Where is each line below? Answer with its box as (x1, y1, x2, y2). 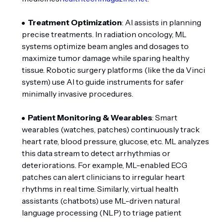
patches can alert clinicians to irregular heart (22, 172, 185, 182)
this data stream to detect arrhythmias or (22, 148, 170, 158)
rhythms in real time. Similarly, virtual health (22, 184, 178, 194)
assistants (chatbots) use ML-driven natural (22, 196, 180, 206)
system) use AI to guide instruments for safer (22, 77, 184, 87)
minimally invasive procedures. (22, 89, 133, 99)
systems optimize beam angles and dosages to (22, 41, 189, 51)
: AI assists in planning (122, 17, 201, 27)
